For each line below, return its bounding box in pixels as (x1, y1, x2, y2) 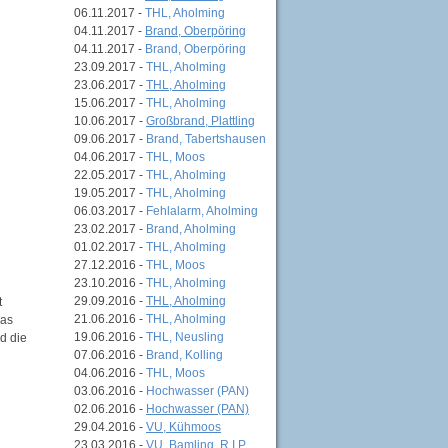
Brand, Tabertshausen (146, 131, 266, 146)
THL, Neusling (146, 329, 224, 344)
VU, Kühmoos (146, 419, 221, 434)
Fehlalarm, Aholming (146, 203, 258, 218)
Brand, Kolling (146, 347, 223, 362)
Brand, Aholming (146, 221, 236, 236)
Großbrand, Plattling (146, 113, 255, 128)
